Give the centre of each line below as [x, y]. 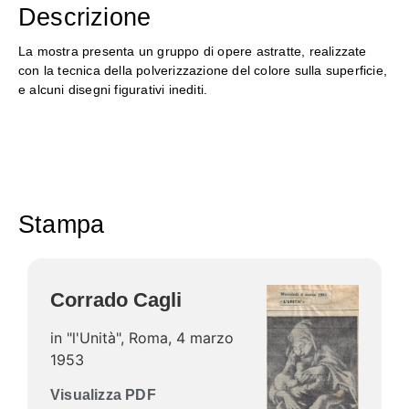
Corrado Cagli [116, 300]
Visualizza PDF [103, 394]
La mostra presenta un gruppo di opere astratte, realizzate [193, 51]
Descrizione [85, 17]
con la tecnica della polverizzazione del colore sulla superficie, [203, 70]
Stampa [62, 225]
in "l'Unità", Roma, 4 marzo [142, 338]
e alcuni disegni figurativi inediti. [113, 89]
